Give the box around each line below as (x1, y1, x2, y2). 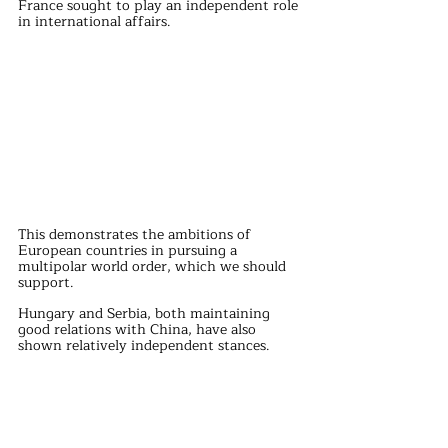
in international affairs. (18, 10, 171, 34)
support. (18, 271, 74, 295)
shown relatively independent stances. (18, 334, 270, 358)
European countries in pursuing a (18, 239, 241, 263)
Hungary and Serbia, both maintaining (18, 302, 274, 326)
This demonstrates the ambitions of (18, 223, 255, 247)
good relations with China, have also (18, 318, 260, 342)
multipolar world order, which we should (18, 255, 290, 279)
